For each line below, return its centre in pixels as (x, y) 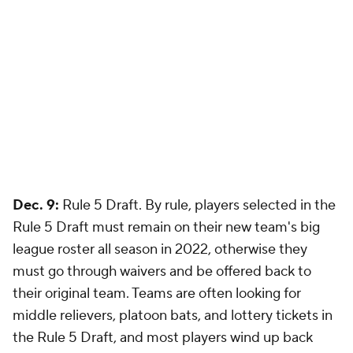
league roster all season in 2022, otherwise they (160, 249)
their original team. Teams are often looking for (157, 294)
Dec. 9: (36, 205)
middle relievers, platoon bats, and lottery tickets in (173, 316)
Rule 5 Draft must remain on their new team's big (166, 227)
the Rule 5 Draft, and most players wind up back (163, 338)
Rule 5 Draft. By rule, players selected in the (197, 205)
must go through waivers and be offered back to (162, 271)
